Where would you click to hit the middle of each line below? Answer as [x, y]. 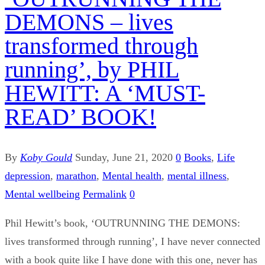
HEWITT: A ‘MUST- [105, 93]
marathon [76, 176]
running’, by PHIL [92, 70]
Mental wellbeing [42, 194]
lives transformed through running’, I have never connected [132, 242]
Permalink [105, 194]
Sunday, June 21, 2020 [124, 158]
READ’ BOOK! [80, 117]
